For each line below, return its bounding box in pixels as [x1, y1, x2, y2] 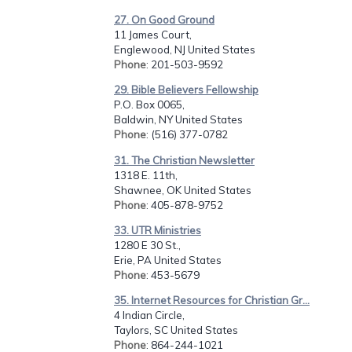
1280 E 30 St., [114, 238, 181, 251]
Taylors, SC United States [114, 324, 238, 337]
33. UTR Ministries [114, 223, 201, 236]
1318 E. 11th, [114, 168, 178, 181]
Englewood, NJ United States [114, 42, 255, 56]
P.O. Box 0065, [114, 98, 185, 112]
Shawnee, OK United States [114, 183, 251, 196]
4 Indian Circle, [114, 309, 185, 322]
